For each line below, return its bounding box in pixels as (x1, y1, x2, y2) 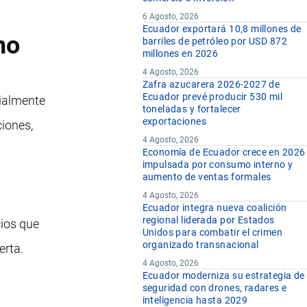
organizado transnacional (142, 239, 259, 251)
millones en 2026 (142, 48, 219, 60)
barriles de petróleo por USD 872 (142, 36, 287, 47)
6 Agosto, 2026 (142, 12, 199, 22)
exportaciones (142, 116, 207, 127)
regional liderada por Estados (142, 214, 275, 226)
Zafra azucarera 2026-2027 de (142, 79, 280, 90)
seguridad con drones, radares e (142, 282, 287, 294)
